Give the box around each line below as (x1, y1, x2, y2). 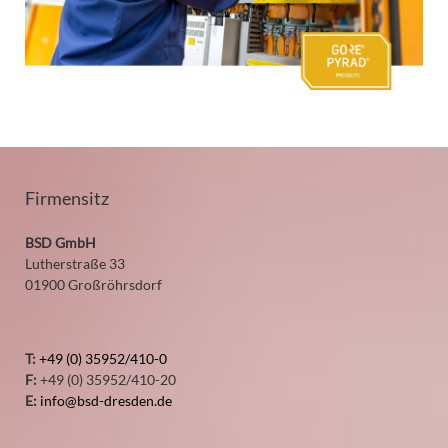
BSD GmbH (24, 233, 96, 251)
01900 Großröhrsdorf (24, 275, 162, 293)
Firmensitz (24, 187, 109, 210)
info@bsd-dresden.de (39, 391, 172, 409)
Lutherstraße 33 (24, 254, 125, 272)
